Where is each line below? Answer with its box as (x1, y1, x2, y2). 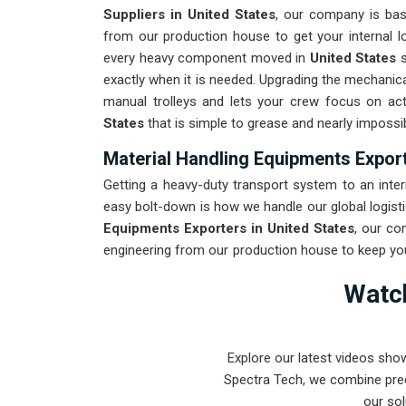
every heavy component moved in (103, 50, 306, 67)
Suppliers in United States (103, 6, 276, 24)
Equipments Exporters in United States (103, 220, 354, 237)
